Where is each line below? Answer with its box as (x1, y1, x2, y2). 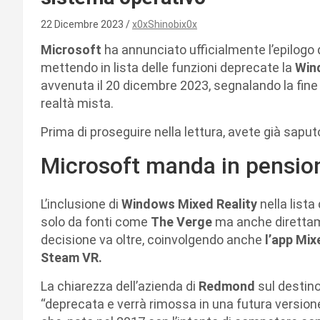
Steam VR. (41, 249, 102, 265)
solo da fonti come (41, 214, 151, 229)
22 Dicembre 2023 (41, 18, 126, 30)
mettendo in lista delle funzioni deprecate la (41, 59, 295, 75)
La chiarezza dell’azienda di (41, 278, 199, 294)
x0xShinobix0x (132, 18, 197, 30)
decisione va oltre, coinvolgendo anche (41, 231, 265, 247)
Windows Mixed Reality (121, 196, 257, 211)
